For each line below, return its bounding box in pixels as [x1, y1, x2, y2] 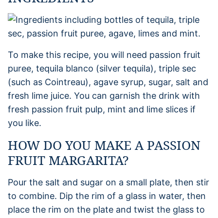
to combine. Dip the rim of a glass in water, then [8, 190, 206, 201]
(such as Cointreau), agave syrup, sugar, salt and [8, 76, 208, 87]
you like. [8, 117, 41, 128]
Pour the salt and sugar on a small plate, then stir [8, 177, 209, 187]
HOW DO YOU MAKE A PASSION [8, 136, 200, 154]
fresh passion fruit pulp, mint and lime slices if [8, 104, 196, 114]
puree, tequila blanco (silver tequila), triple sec [8, 63, 196, 73]
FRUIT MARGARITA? [8, 151, 128, 169]
